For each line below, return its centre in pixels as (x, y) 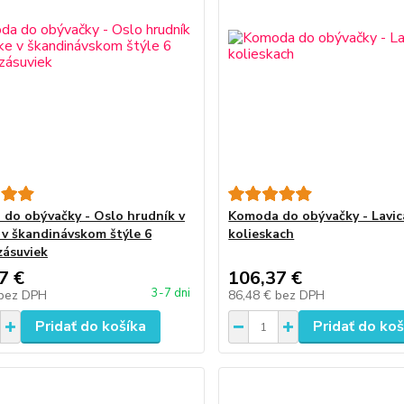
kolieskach (262, 234)
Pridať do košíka (90, 326)
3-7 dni (171, 293)
